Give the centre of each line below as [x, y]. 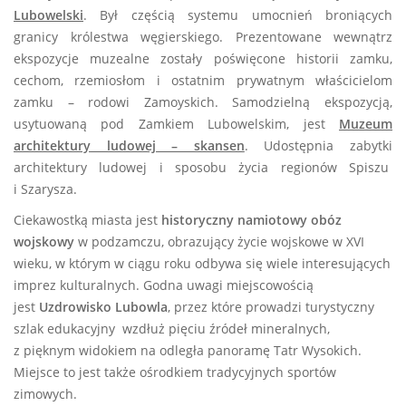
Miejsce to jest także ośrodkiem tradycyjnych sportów [175, 372]
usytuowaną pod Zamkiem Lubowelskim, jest [176, 124]
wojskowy [44, 242]
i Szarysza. [45, 189]
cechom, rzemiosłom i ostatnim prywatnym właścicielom [203, 80]
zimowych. [45, 394]
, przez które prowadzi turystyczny [271, 307]
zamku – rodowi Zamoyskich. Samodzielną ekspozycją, [203, 102]
